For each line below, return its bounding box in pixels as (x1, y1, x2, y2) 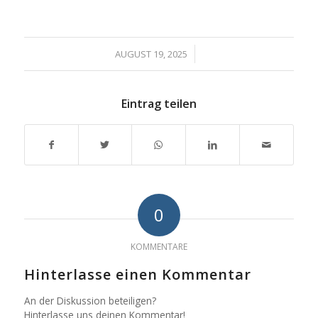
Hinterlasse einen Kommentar (23, 265, 251, 285)
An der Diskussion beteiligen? (23, 294, 156, 308)
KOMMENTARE (130, 241, 187, 253)
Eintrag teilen (121, 96, 197, 112)
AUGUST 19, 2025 (115, 48, 188, 61)
